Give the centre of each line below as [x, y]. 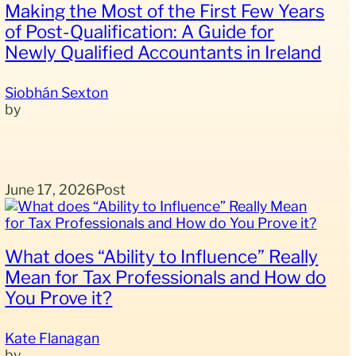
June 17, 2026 [50, 190]
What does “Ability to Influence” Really [162, 256]
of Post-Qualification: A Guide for [140, 31]
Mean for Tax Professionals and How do [166, 277]
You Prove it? [59, 297]
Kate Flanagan [52, 338]
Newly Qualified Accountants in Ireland [163, 52]
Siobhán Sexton [57, 92]
